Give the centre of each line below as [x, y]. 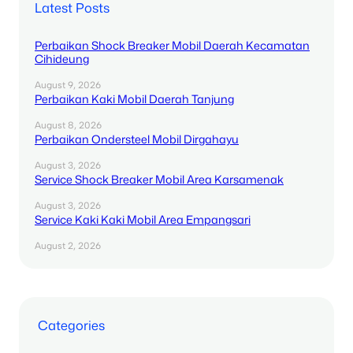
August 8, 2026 [68, 126]
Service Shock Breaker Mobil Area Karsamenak [159, 180]
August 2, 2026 [68, 246]
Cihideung [62, 59]
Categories [71, 325]
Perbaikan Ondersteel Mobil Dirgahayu [137, 139]
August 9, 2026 [68, 85]
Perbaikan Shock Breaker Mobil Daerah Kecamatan [172, 46]
